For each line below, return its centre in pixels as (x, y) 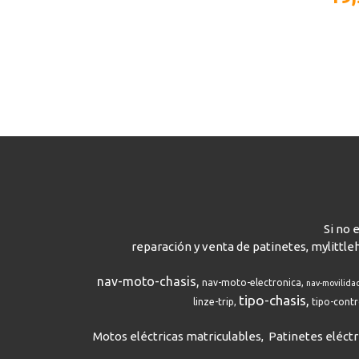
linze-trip (213, 302)
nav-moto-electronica (252, 282)
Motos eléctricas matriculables (177, 336)
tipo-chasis (272, 300)
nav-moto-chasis (147, 281)
